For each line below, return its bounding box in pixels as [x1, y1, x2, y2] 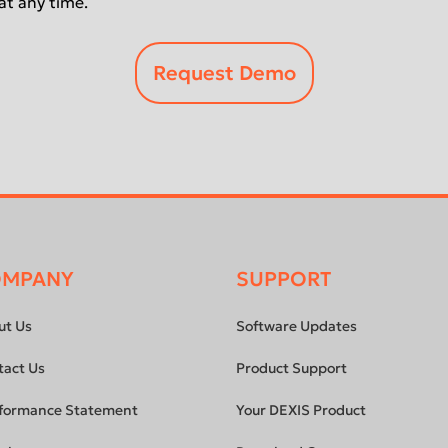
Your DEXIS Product [236, 401, 367, 419]
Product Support [236, 359, 348, 377]
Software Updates [236, 317, 358, 335]
